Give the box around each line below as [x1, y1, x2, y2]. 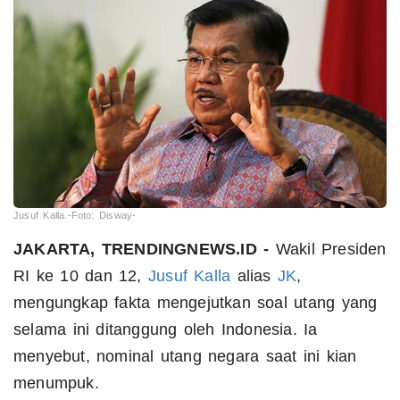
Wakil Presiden [269, 240, 387, 259]
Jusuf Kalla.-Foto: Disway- [13, 210, 137, 221]
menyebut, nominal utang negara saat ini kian [13, 347, 357, 366]
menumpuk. [13, 374, 99, 393]
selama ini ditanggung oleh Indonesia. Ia [13, 321, 318, 339]
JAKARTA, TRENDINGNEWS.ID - [13, 240, 270, 259]
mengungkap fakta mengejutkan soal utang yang [13, 294, 378, 312]
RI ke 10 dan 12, [13, 267, 148, 286]
